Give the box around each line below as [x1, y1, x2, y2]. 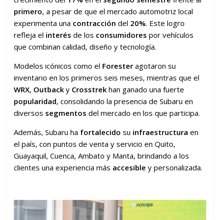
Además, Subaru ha [14, 127, 81, 137]
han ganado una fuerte [107, 84, 185, 95]
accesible [112, 163, 146, 173]
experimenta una [14, 18, 73, 28]
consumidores [96, 30, 147, 40]
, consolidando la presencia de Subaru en [56, 96, 193, 107]
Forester [102, 61, 134, 71]
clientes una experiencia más [14, 163, 113, 173]
